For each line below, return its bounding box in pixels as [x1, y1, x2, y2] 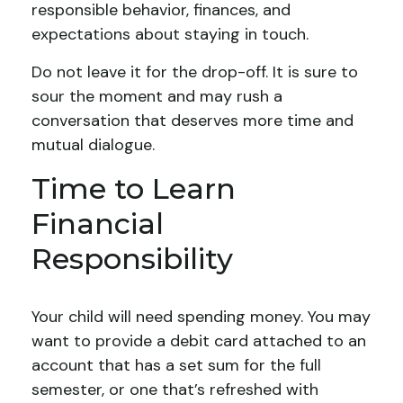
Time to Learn [31, 171, 236, 206]
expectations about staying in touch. [31, 23, 309, 45]
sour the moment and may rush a [31, 85, 282, 107]
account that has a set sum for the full [31, 354, 321, 376]
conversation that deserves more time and [31, 110, 354, 131]
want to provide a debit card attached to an [31, 330, 366, 352]
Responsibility [31, 241, 233, 276]
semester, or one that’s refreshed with [31, 379, 318, 400]
